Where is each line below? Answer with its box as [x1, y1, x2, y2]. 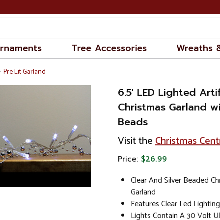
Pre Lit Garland [3, 66, 46, 78]
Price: [118, 154, 141, 165]
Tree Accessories [71, 41, 147, 55]
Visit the [118, 133, 155, 149]
